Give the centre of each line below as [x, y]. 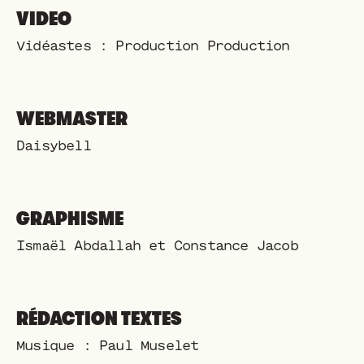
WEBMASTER [74, 119]
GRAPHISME [70, 219]
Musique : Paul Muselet [108, 345]
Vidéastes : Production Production [153, 45]
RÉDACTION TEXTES [99, 318]
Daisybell [54, 145]
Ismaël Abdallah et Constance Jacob [157, 245]
